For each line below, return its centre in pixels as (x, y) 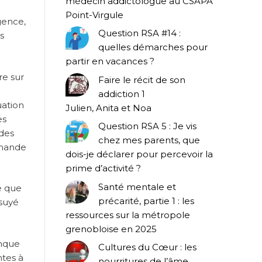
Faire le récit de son (142, 80)
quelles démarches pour (153, 47)
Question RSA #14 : (139, 33)
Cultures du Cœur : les (147, 247)
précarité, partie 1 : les (146, 201)
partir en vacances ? (110, 61)
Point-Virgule (94, 15)
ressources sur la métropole (128, 215)
